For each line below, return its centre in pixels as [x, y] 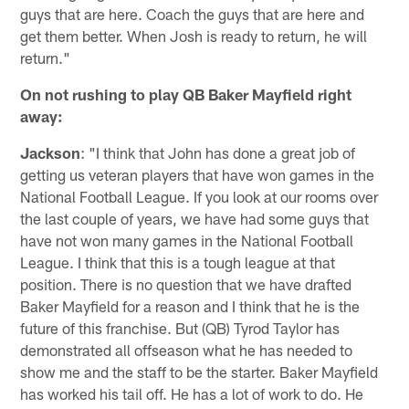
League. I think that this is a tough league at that [178, 262]
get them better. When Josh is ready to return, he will [194, 36]
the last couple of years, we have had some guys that [195, 219]
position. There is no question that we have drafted [186, 284]
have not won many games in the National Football [187, 241]
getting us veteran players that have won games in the [198, 175]
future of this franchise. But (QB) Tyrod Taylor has [180, 328]
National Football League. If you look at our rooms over [199, 197]
